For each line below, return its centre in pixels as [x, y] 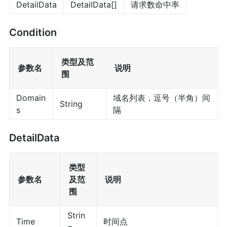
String [71, 104]
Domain [31, 98]
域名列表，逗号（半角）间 [161, 98]
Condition [33, 32]
